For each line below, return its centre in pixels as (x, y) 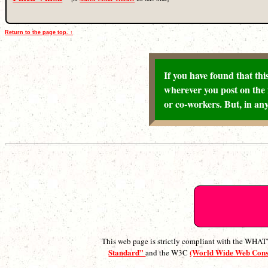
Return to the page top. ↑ (39, 32)
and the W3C (168, 252)
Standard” (127, 252)
